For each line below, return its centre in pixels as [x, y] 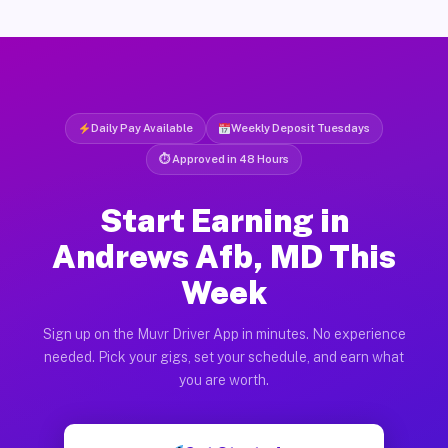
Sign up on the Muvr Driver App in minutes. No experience [224, 333]
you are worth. [224, 379]
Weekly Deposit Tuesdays [301, 127]
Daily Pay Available [141, 127]
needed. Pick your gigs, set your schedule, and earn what [224, 356]
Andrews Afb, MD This [224, 256]
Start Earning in [224, 220]
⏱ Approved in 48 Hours [224, 158]
